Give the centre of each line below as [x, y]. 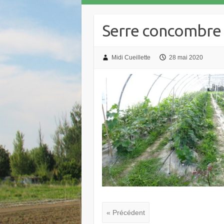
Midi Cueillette [131, 57]
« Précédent [126, 213]
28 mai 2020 [186, 57]
